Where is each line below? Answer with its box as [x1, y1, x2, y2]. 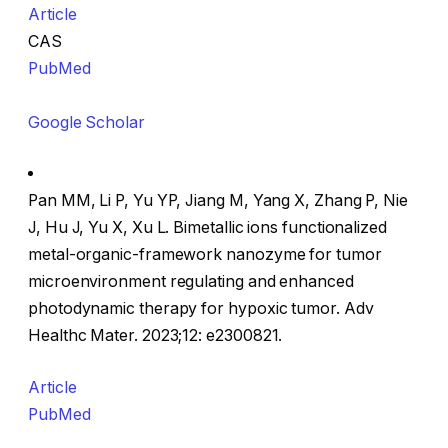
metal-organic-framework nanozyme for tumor [28, 245, 382, 265]
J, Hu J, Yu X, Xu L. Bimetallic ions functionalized [28, 218, 387, 238]
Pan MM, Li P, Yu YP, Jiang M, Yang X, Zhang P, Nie [28, 191, 409, 211]
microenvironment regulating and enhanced [28, 272, 354, 292]
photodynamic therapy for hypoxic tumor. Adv [28, 299, 374, 319]
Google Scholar [28, 112, 145, 132]
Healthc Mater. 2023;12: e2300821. [28, 326, 283, 346]
